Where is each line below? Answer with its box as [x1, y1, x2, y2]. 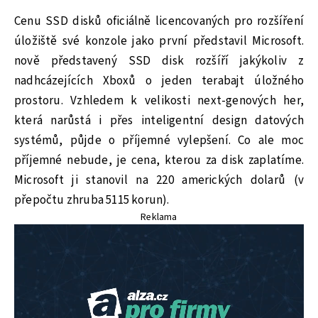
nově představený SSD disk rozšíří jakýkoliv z [14, 52, 304, 70]
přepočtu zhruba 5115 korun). [14, 191, 170, 209]
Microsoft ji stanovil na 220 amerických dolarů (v [14, 171, 304, 189]
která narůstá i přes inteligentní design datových [14, 111, 304, 129]
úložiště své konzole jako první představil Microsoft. [14, 32, 304, 50]
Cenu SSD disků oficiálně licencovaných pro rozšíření [14, 12, 304, 30]
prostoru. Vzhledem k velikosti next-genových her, [14, 92, 304, 109]
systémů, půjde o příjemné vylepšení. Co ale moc [14, 131, 304, 149]
